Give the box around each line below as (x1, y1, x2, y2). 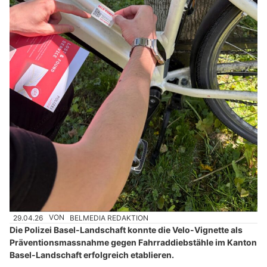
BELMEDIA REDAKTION (70, 213, 149, 222)
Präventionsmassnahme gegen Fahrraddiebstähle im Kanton (10, 237, 257, 248)
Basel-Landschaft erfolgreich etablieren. (10, 250, 174, 260)
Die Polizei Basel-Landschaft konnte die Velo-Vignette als (10, 225, 243, 235)
